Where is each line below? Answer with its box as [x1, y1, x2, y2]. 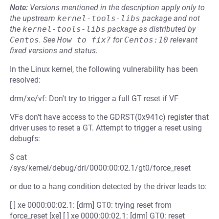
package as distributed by [106, 24, 196, 34]
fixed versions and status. [10, 46, 98, 55]
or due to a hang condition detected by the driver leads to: [10, 182, 207, 191]
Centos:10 [124, 35, 168, 44]
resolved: [10, 75, 41, 85]
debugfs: [10, 134, 40, 143]
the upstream [10, 14, 57, 23]
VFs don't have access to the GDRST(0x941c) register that [10, 112, 209, 122]
